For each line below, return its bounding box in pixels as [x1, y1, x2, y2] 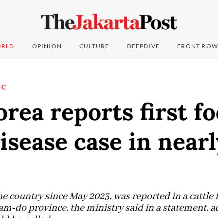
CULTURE [79, 42, 109, 50]
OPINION [32, 42, 62, 50]
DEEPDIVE [127, 42, 160, 50]
